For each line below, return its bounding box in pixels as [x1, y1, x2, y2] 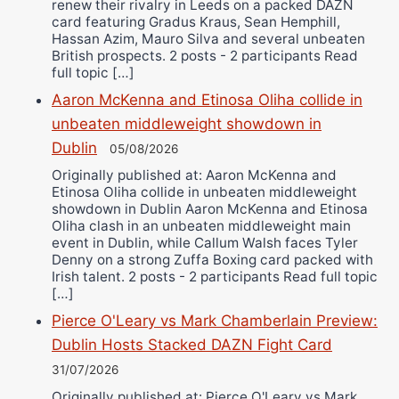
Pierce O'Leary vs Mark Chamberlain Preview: [52, 312, 378, 330]
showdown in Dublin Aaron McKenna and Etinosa [52, 200, 368, 218]
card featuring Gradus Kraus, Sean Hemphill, [52, 13, 340, 31]
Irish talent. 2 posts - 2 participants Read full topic [52, 268, 378, 286]
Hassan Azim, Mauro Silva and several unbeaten [52, 30, 365, 48]
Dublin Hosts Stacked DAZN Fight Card [52, 336, 332, 354]
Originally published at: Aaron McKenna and [52, 167, 337, 184]
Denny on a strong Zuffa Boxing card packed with [52, 251, 373, 269]
